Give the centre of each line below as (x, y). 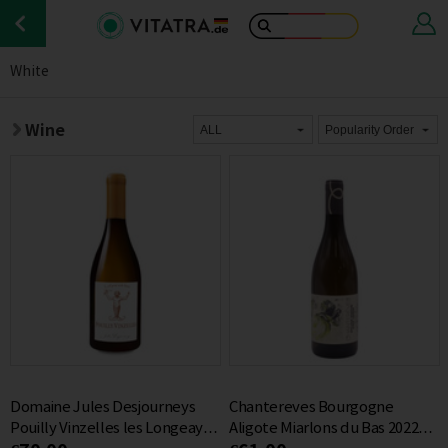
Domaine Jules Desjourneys (103, 407)
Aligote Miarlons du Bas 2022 (324, 428)
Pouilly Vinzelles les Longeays (110, 428)
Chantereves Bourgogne (311, 407)
